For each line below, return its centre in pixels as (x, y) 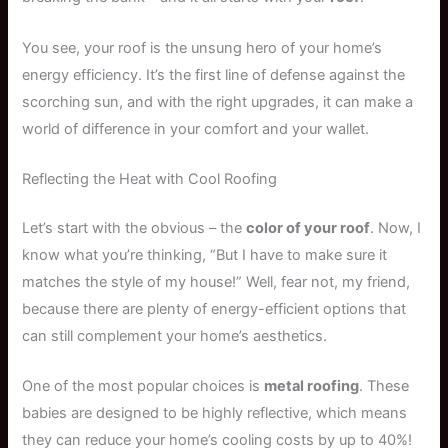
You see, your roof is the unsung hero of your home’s (202, 47)
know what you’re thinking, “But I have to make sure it (205, 254)
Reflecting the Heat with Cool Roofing (150, 179)
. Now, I (396, 227)
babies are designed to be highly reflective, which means (215, 413)
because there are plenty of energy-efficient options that (214, 308)
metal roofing (312, 386)
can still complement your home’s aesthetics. (175, 335)
